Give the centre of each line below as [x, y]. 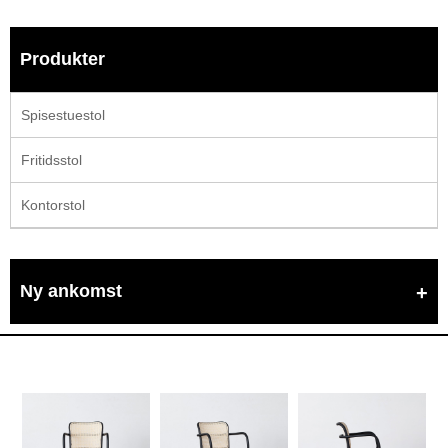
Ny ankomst [71, 290]
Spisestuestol [63, 114]
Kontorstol [53, 204]
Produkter [62, 58]
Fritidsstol [51, 159]
